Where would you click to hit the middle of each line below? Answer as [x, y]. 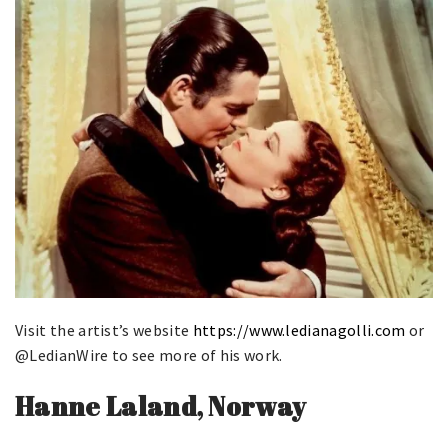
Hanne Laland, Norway [161, 406]
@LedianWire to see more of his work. [149, 355]
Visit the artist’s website [104, 330]
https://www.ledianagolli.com [299, 330]
